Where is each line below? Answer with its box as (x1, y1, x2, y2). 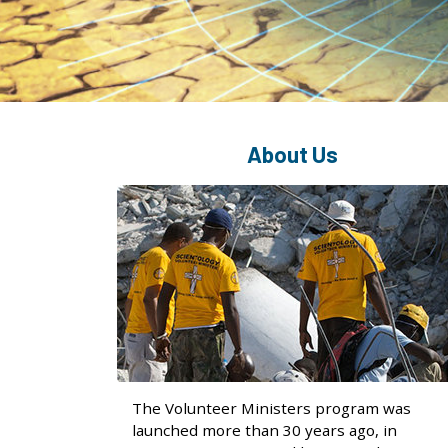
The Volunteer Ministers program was (132, 398, 411, 418)
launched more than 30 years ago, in (132, 420, 397, 440)
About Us (246, 141, 338, 167)
